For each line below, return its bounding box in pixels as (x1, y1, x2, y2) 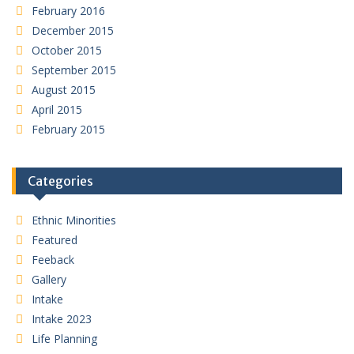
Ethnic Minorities (32, 212, 116, 228)
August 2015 (32, 81, 96, 97)
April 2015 (32, 101, 82, 117)
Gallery (32, 271, 66, 287)
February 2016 (32, 2, 105, 18)
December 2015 (32, 22, 114, 38)
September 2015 (32, 62, 116, 77)
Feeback (32, 251, 74, 267)
